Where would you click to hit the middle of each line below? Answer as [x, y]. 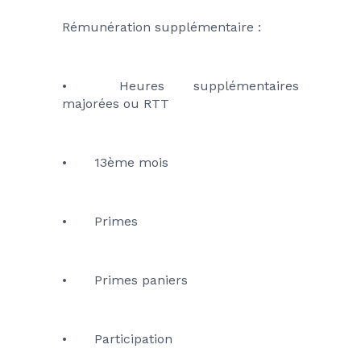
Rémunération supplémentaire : [161, 27]
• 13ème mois [131, 162]
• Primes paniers [141, 280]
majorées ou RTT [115, 103]
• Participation [133, 338]
